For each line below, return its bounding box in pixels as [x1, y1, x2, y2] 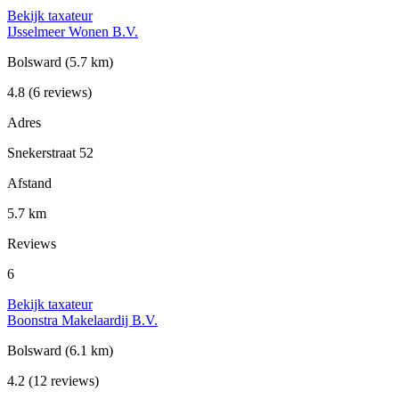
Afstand [7, 175, 52, 191]
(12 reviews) [25, 373, 99, 389]
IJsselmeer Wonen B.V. [7, 24, 138, 40]
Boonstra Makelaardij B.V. [7, 313, 158, 329]
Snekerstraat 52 [7, 145, 94, 161]
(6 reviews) [25, 85, 92, 101]
